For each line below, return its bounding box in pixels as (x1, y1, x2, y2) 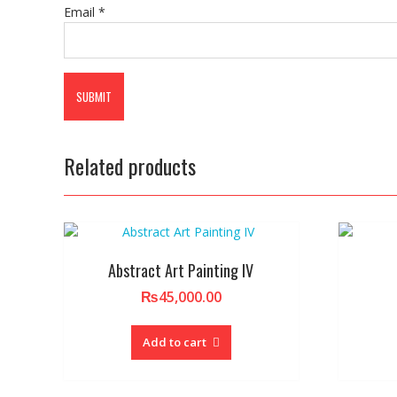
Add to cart (142, 333, 206, 350)
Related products (64, 149, 196, 182)
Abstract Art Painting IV (108, 258, 254, 282)
